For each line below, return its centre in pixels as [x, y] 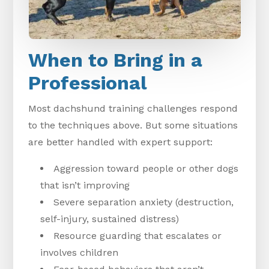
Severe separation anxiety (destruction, [144, 202]
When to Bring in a [116, 60]
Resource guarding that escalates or [138, 236]
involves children [80, 253]
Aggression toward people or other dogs [146, 169]
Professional [88, 83]
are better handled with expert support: [121, 142]
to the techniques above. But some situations [133, 125]
